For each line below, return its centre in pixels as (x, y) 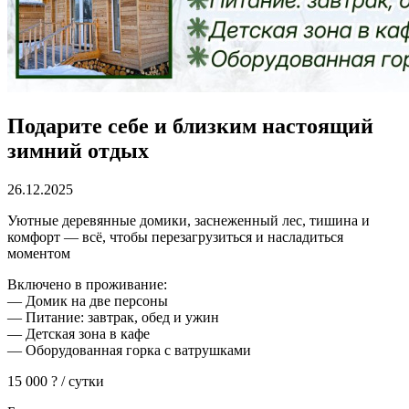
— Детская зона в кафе (79, 333)
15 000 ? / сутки (56, 381)
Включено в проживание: (87, 284)
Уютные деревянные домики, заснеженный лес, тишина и (189, 220)
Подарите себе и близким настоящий (190, 126)
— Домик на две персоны (88, 300)
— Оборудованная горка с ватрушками (129, 350)
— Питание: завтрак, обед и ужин (113, 317)
